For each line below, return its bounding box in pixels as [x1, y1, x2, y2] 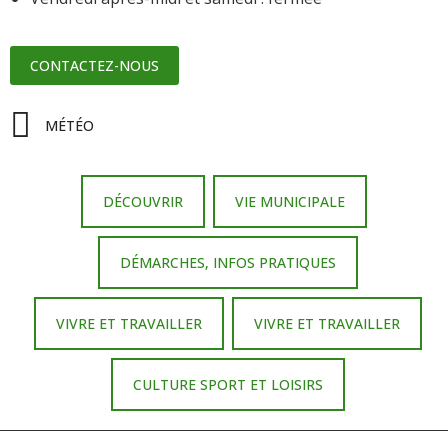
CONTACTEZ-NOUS [30, 55, 159, 75]
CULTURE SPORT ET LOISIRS [133, 374, 323, 394]
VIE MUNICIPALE [235, 191, 345, 211]
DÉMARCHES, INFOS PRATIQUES [120, 252, 336, 272]
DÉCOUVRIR [103, 191, 183, 211]
